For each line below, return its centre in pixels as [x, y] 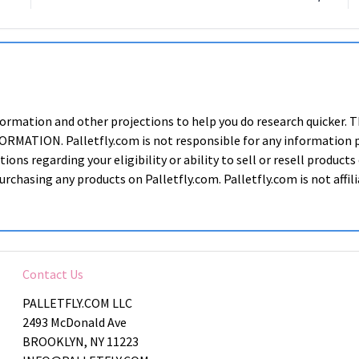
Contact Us [52, 274]
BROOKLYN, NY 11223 [80, 341]
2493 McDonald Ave [74, 322]
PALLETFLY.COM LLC [77, 303]
